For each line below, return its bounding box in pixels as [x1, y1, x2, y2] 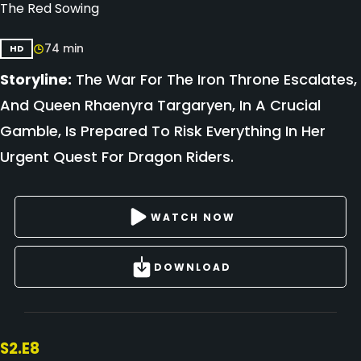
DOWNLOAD [154, 259, 231, 274]
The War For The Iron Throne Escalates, [72, 69, 357, 89]
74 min [44, 40, 84, 56]
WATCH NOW [150, 210, 235, 224]
